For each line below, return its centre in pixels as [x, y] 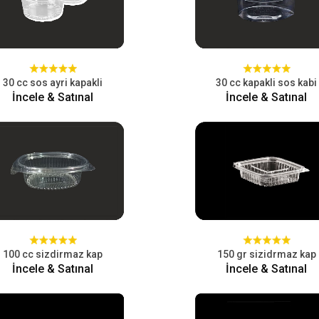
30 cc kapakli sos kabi [266, 83]
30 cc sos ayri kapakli [53, 83]
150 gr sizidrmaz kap [266, 255]
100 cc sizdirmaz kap [53, 255]
